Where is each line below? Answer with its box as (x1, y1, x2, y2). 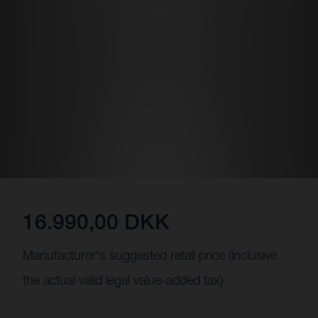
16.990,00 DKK (23, 209, 170, 235)
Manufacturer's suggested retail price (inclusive (23, 248, 277, 263)
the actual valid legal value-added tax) (23, 273, 223, 288)
